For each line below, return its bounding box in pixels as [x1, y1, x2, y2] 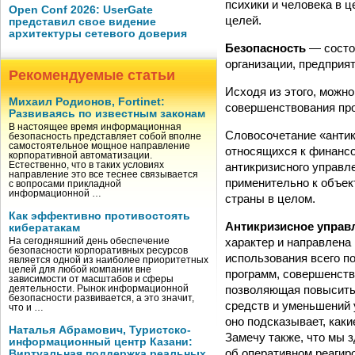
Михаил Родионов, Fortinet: [9, 96, 165, 108]
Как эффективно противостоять [9, 210, 190, 222]
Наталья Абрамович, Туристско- [9, 324, 191, 336]
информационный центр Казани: [9, 336, 193, 348]
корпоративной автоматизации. [9, 151, 152, 160]
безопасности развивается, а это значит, [9, 293, 194, 303]
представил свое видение [9, 16, 156, 28]
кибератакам [9, 222, 80, 234]
